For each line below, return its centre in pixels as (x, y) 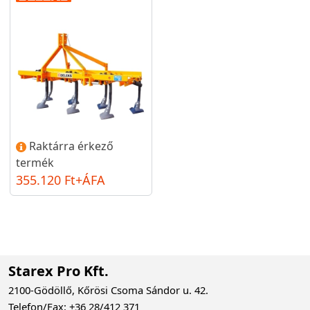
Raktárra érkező (71, 146)
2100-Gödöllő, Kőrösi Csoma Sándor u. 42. (108, 290)
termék (35, 162)
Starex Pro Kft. (58, 271)
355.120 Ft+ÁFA (61, 180)
